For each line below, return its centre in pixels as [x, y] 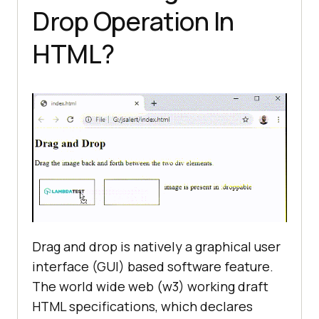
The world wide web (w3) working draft [150, 286]
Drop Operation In [133, 21]
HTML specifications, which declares [142, 306]
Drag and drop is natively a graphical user [156, 246]
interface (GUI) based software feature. [153, 266]
